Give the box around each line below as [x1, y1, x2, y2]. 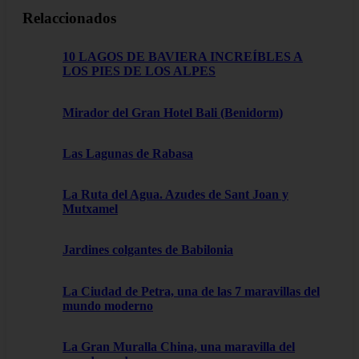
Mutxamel [63, 202, 118, 216]
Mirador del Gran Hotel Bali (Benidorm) [63, 105, 283, 119]
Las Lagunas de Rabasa [63, 146, 193, 160]
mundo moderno [63, 298, 153, 313]
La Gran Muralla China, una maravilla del [63, 339, 295, 353]
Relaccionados [22, 9, 116, 26]
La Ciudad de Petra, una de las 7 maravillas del [63, 284, 320, 298]
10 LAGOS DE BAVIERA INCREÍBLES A [63, 50, 303, 64]
